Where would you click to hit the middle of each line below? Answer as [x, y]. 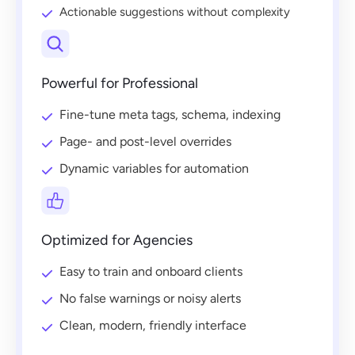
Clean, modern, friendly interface [153, 326]
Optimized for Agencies [117, 240]
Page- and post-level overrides [145, 142]
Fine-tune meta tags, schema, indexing [170, 115]
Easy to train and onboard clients [151, 272]
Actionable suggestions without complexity [175, 12]
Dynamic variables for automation [154, 169]
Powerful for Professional [120, 84]
